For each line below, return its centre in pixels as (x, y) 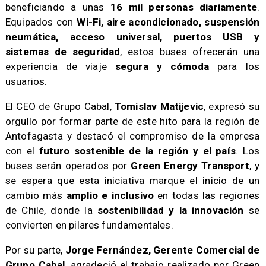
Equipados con (39, 22)
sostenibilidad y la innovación (170, 210)
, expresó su (232, 107)
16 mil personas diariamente (183, 7)
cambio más (36, 196)
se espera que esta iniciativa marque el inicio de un (132, 181)
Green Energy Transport (188, 166)
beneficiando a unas (58, 7)
